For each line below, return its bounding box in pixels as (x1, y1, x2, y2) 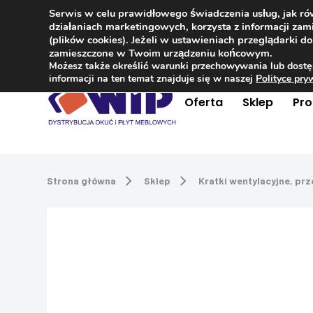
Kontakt (66, 17, 105, 32)
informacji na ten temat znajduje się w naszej (49, 72, 256, 85)
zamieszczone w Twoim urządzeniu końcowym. (49, 46, 272, 60)
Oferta (184, 94, 223, 110)
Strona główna (47, 175, 117, 187)
